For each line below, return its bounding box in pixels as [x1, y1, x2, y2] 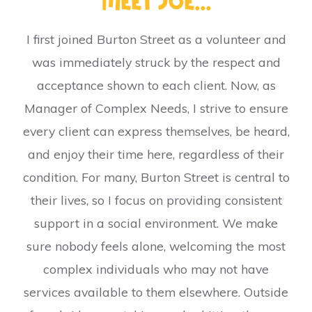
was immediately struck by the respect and [31, 54, 281, 70]
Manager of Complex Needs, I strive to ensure [24, 100, 288, 116]
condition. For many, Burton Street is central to [22, 169, 290, 185]
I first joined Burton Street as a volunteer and [26, 31, 286, 47]
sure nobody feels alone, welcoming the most [26, 238, 286, 253]
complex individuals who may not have [43, 261, 269, 276]
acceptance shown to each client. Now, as [36, 77, 276, 93]
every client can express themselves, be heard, [22, 123, 290, 139]
